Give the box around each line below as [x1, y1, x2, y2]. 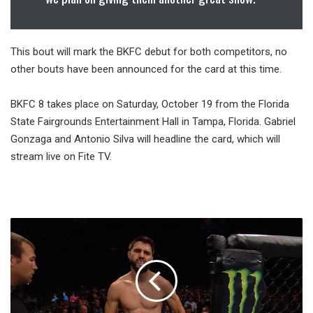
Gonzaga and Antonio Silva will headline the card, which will [10, 133, 280, 146]
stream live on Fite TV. [10, 150, 112, 163]
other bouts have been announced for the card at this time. [10, 63, 282, 76]
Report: [10, 219, 39, 231]
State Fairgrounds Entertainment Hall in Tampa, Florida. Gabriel [10, 115, 296, 129]
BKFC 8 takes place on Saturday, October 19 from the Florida [10, 98, 289, 111]
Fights [10, 249, 35, 260]
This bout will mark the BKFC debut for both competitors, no [10, 45, 287, 59]
